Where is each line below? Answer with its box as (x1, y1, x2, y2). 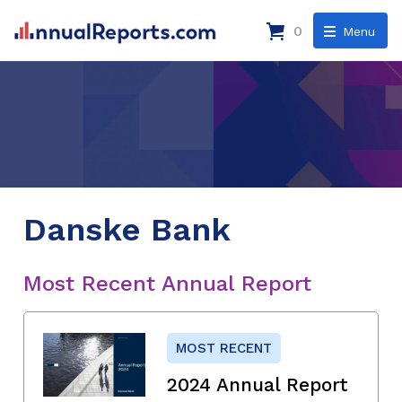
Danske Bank (23, 210, 231, 249)
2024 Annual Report (167, 372, 348, 396)
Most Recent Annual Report (23, 270, 311, 296)
